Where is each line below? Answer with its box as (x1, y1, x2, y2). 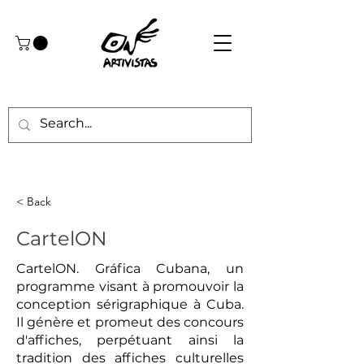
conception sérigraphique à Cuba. (16, 297, 244, 312)
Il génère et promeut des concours (16, 314, 244, 330)
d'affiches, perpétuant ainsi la (16, 332, 244, 348)
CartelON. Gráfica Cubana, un (16, 261, 244, 276)
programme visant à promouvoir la (16, 279, 244, 294)
